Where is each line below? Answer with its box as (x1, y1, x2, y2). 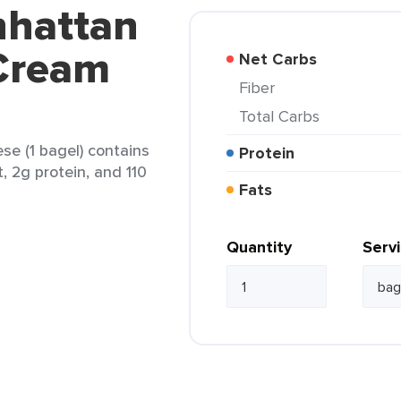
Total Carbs (247, 105, 320, 127)
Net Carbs (251, 47, 317, 71)
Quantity (226, 235, 292, 259)
